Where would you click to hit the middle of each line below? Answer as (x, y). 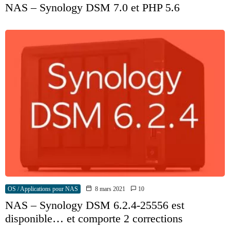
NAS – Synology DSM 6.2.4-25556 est (95, 205)
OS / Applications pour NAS (43, 189)
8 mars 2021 (110, 189)
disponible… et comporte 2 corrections (94, 218)
